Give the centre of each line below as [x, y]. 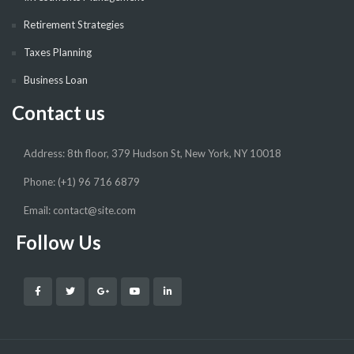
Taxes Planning [58, 53]
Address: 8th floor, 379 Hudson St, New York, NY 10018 [153, 154]
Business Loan [56, 80]
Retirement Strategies [74, 25]
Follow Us [56, 243]
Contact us [58, 113]
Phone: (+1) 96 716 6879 [82, 182]
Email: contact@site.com [80, 211]
